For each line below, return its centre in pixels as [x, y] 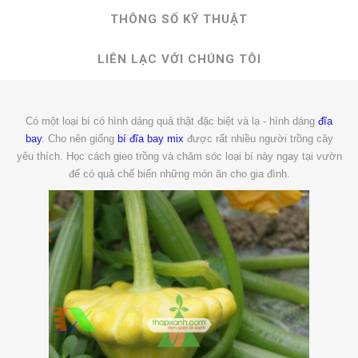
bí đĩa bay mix [150, 139]
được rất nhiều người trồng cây [258, 139]
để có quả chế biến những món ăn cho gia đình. [179, 174]
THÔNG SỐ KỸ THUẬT [179, 19]
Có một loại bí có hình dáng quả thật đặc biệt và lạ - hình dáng [172, 121]
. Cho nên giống [79, 139]
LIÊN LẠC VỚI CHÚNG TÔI [179, 59]
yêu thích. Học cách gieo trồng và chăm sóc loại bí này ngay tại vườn [179, 156]
